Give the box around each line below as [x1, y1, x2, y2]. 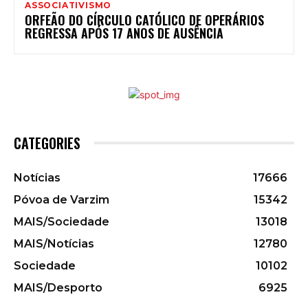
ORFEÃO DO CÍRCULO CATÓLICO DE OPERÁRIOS [25, 10, 264, 29]
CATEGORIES [14, 132, 80, 153]
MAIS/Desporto [14, 280, 102, 294]
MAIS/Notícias [14, 236, 94, 250]
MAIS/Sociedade [14, 214, 109, 228]
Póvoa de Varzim [14, 192, 109, 206]
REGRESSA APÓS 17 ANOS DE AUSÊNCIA [25, 23, 223, 42]
